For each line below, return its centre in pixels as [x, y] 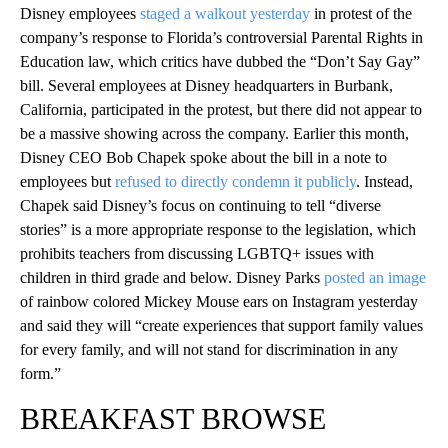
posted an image [375, 278]
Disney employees [80, 14]
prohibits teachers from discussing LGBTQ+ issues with [197, 254]
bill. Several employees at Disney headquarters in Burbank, [206, 86]
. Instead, [384, 182]
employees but [67, 182]
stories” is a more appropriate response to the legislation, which [218, 230]
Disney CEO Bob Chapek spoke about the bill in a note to [203, 158]
